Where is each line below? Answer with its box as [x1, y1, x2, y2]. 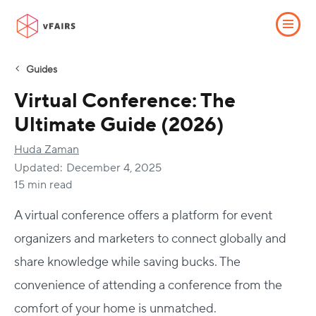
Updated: [14, 161, 63, 175]
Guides [26, 63, 58, 76]
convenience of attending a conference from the [14, 277, 282, 293]
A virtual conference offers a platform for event [14, 207, 272, 224]
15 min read [14, 178, 73, 192]
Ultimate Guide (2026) [14, 112, 224, 138]
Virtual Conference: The [14, 88, 236, 114]
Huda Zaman [14, 142, 79, 157]
